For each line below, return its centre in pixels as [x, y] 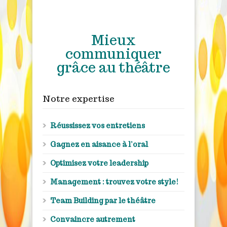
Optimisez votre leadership [99, 163]
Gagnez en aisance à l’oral [99, 144]
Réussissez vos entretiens [98, 125]
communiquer [113, 54]
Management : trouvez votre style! [114, 182]
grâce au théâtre [113, 67]
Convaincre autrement [93, 219]
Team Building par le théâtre [103, 200]
